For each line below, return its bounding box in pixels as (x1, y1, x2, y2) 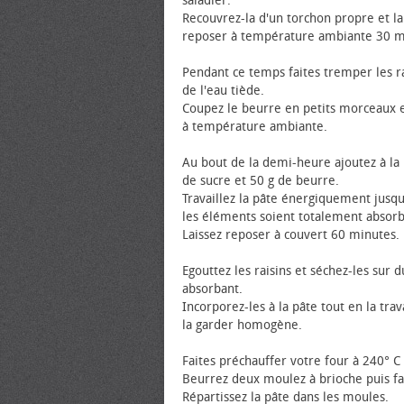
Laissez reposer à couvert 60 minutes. (182, 227, 399, 243)
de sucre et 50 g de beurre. (182, 173, 339, 188)
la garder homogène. (182, 317, 302, 333)
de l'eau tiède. (182, 83, 264, 98)
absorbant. (182, 281, 243, 297)
